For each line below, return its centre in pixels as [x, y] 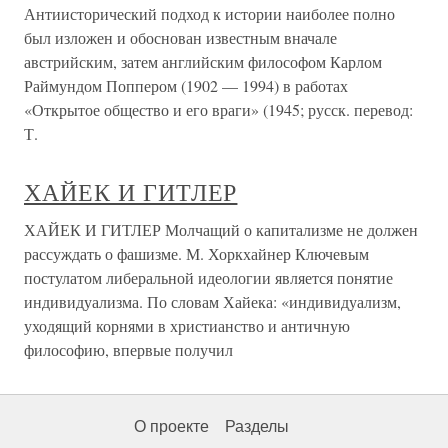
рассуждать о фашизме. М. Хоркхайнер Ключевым [196, 254]
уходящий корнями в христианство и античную [187, 326]
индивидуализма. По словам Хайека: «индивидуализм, [212, 302]
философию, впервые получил [128, 350]
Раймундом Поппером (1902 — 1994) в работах [186, 86]
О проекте [171, 427]
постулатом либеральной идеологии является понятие [208, 278]
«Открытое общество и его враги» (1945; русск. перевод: [218, 110]
